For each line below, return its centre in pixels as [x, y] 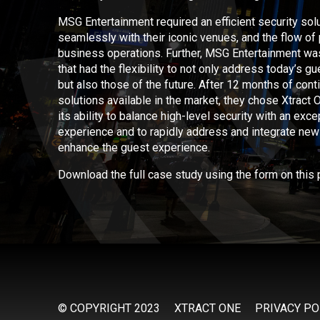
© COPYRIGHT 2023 [109, 308]
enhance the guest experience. [134, 147]
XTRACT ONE [207, 308]
